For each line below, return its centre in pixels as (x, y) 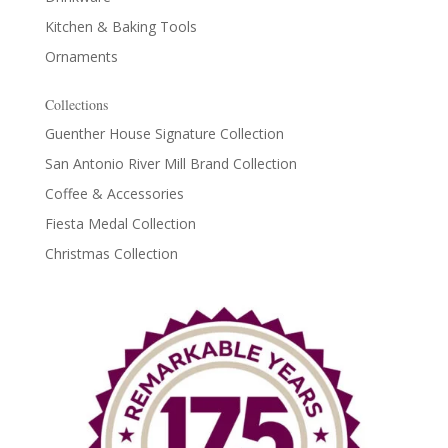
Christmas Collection (111, 254)
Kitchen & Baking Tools (120, 27)
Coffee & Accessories (114, 194)
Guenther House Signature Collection (164, 134)
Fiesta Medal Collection (120, 224)
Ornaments (81, 57)
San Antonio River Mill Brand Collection (170, 164)
